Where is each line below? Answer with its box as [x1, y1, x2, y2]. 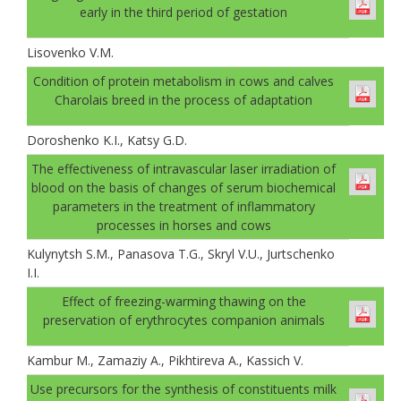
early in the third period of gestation [80, 3, 287, 21]
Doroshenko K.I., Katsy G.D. [27, 131, 187, 149]
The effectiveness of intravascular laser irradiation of [31, 159, 336, 177]
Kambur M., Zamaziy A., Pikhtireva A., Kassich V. [27, 351, 303, 369]
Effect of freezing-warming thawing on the [61, 292, 306, 310]
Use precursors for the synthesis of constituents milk [30, 380, 337, 397]
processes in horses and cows [96, 216, 271, 234]
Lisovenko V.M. [27, 43, 114, 61]
